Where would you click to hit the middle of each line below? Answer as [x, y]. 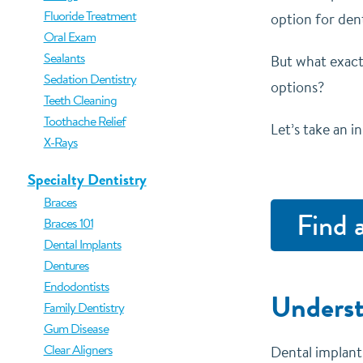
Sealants [64, 58]
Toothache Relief [84, 121]
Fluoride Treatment [90, 15]
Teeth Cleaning [80, 100]
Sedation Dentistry [90, 79]
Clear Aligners [78, 349]
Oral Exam [69, 36]
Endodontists [76, 286]
